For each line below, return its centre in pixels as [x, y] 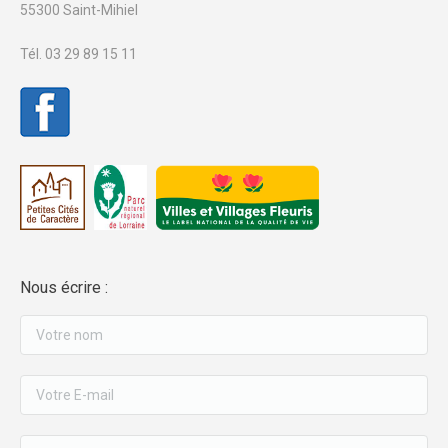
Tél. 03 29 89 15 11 [78, 54]
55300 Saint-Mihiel [79, 10]
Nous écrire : [64, 287]
